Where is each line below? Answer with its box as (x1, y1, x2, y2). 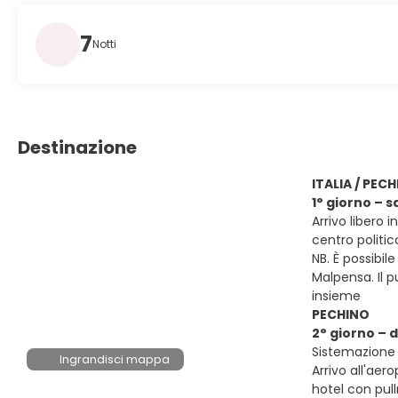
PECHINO (312, 306, 370, 323)
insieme (312, 287, 361, 305)
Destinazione (18, 135, 137, 160)
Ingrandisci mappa (60, 351, 171, 368)
